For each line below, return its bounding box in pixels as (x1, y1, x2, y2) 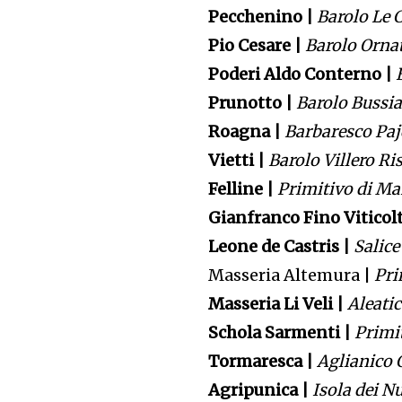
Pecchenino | (201, 6, 318, 28)
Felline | (201, 179, 278, 200)
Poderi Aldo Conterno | (201, 64, 397, 85)
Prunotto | (201, 92, 297, 114)
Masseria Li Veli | (201, 293, 348, 315)
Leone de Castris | (201, 236, 354, 258)
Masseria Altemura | (201, 265, 375, 286)
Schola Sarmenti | (201, 322, 355, 344)
